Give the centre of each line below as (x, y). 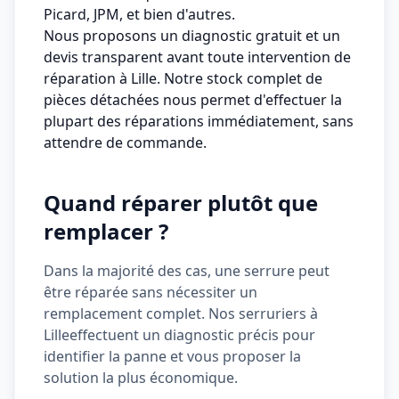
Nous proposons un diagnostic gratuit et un (192, 36)
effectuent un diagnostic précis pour (192, 335)
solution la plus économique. (141, 378)
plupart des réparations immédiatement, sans (199, 121)
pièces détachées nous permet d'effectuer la (193, 100)
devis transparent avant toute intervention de (197, 57)
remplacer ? (106, 231)
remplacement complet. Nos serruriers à (181, 313)
